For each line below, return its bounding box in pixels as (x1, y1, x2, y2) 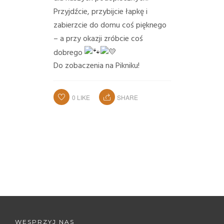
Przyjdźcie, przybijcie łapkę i (53, 5, 147, 18)
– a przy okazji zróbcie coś (53, 32, 143, 45)
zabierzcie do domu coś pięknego (53, 18, 166, 32)
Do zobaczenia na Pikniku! (53, 59, 139, 73)
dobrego (53, 46, 84, 59)
